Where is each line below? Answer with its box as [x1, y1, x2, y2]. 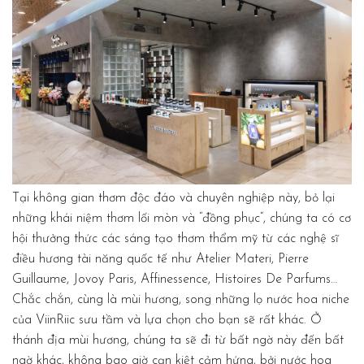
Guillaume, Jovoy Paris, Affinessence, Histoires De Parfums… [12, 273, 337, 287]
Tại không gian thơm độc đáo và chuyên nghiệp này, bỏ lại [12, 192, 335, 206]
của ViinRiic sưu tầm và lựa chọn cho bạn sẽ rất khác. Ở [12, 314, 322, 327]
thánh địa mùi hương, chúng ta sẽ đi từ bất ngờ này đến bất [12, 334, 344, 348]
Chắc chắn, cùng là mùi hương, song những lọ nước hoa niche [12, 293, 349, 307]
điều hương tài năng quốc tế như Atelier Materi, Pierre [12, 253, 309, 266]
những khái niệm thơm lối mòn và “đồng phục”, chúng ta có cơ [12, 212, 351, 226]
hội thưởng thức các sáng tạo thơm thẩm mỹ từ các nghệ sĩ [12, 232, 339, 246]
